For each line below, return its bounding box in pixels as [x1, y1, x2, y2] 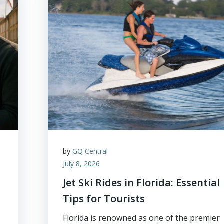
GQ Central [72, 146, 108, 156]
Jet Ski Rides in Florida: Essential [63, 176, 220, 189]
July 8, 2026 [63, 159, 100, 168]
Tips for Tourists [63, 192, 145, 205]
